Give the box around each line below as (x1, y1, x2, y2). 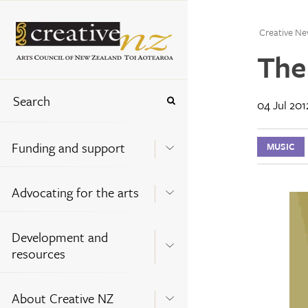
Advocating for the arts (12, 182, 139, 201)
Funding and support (12, 137, 125, 157)
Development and (12, 227, 108, 246)
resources (12, 243, 65, 263)
